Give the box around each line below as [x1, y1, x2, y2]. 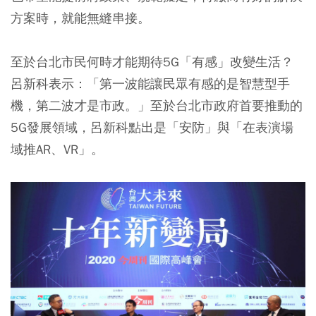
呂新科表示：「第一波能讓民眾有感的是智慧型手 [11, 75, 290, 92]
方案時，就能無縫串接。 [11, 9, 150, 26]
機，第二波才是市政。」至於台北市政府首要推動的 [11, 97, 303, 114]
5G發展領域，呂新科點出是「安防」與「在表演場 [11, 119, 293, 135]
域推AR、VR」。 [11, 140, 104, 157]
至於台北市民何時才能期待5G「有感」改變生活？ [11, 53, 293, 70]
